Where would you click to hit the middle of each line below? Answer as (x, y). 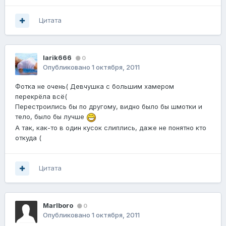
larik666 (57, 58)
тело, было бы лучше (51, 117)
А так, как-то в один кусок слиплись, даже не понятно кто (111, 127)
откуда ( (28, 137)
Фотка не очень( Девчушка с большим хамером (95, 87)
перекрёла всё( (41, 97)
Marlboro (58, 206)
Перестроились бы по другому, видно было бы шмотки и (109, 107)
